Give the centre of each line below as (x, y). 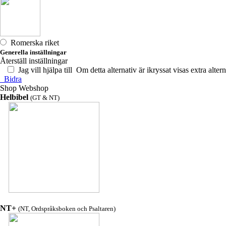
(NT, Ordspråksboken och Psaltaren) (67, 209)
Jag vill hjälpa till (43, 70)
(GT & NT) (45, 98)
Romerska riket (33, 43)
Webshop (33, 88)
